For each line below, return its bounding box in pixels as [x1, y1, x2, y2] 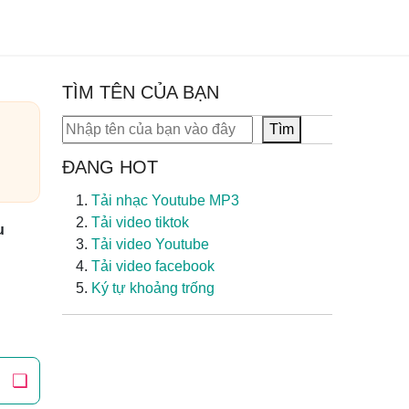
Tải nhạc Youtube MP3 [91, 193, 239, 208]
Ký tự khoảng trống [91, 280, 215, 296]
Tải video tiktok [91, 215, 189, 230]
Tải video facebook [91, 258, 215, 274]
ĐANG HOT [62, 157, 158, 177]
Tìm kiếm [61, 118, 121, 133]
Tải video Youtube [91, 236, 209, 252]
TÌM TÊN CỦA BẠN [62, 82, 219, 102]
